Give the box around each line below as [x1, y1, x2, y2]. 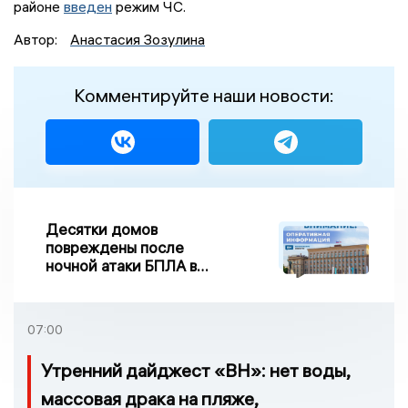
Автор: [14, 30, 61, 49]
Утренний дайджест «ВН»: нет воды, [41, 359, 350, 382]
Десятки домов [46, 219, 158, 240]
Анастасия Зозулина [70, 30, 205, 49]
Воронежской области [46, 274, 208, 294]
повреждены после [46, 238, 184, 258]
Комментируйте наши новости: [74, 84, 334, 107]
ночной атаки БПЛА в [46, 256, 197, 276]
